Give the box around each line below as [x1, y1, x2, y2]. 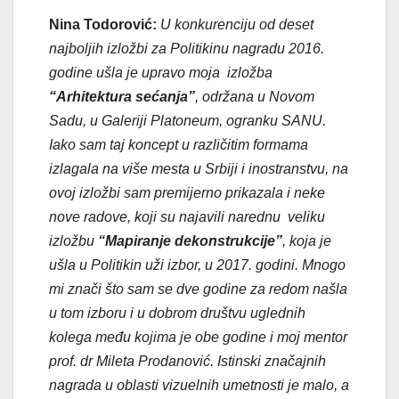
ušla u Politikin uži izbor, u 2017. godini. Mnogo [49, 256, 346, 273]
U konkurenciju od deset [160, 16, 313, 32]
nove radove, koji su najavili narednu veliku [49, 208, 325, 224]
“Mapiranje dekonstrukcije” [98, 232, 282, 248]
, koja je [282, 232, 331, 248]
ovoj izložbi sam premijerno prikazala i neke [49, 184, 325, 200]
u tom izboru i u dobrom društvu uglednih [49, 305, 305, 321]
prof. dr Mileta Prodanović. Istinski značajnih [49, 353, 326, 369]
